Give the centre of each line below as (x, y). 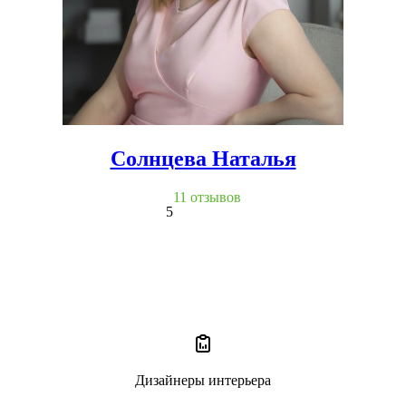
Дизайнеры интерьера (203, 380)
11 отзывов (207, 197)
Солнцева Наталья (203, 158)
